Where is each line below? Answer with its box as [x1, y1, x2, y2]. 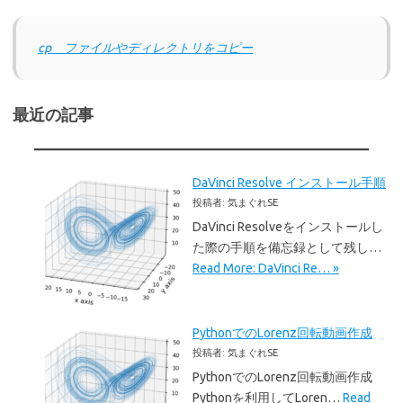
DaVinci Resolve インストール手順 [193, 175, 386, 191]
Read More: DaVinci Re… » [193, 261, 339, 276]
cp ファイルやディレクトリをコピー [38, 40, 253, 56]
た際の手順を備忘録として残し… [193, 240, 381, 255]
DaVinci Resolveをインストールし [193, 219, 383, 235]
